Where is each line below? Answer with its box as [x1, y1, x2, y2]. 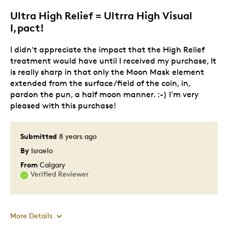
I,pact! [10, 21, 44, 34]
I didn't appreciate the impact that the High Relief [10, 44, 205, 54]
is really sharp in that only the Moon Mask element [10, 67, 204, 77]
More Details [10, 211, 52, 220]
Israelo [31, 146, 53, 155]
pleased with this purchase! [10, 100, 116, 110]
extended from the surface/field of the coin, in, [10, 78, 190, 88]
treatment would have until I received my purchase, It [10, 55, 216, 66]
